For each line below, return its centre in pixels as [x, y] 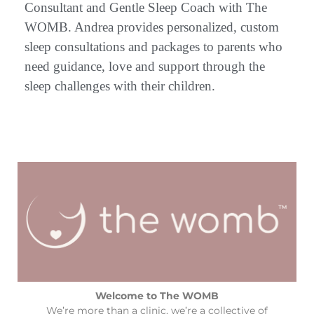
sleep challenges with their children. [120, 86]
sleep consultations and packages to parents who [153, 46]
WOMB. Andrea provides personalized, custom [152, 27]
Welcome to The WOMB [157, 296]
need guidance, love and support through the [145, 66]
